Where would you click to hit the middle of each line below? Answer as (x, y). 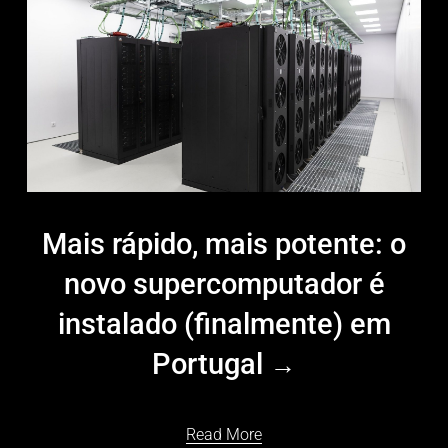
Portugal (211, 363)
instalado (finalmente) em (224, 323)
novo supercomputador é (224, 283)
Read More (224, 434)
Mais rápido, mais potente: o (224, 243)
